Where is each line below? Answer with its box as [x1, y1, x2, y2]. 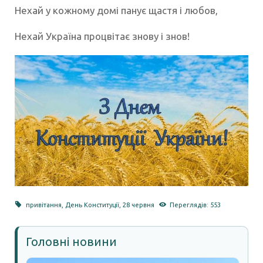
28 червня [123, 201, 155, 209]
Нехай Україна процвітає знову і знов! [15, 31, 190, 42]
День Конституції [65, 201, 120, 209]
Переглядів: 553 [169, 201, 221, 209]
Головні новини [26, 235, 117, 249]
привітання [26, 201, 62, 209]
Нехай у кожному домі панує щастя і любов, [15, 5, 218, 16]
